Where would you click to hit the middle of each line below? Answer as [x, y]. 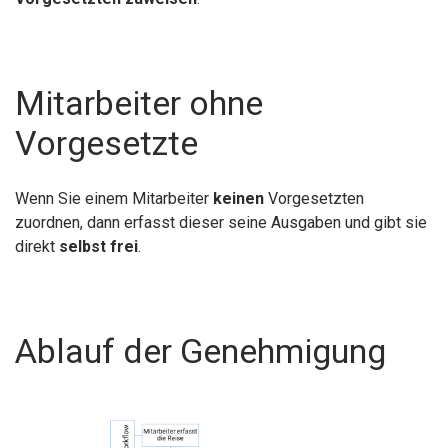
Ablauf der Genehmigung [200, 350]
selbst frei [98, 246]
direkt [37, 246]
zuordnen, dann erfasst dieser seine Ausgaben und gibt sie [221, 222]
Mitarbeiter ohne [139, 102]
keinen [238, 198]
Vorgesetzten [314, 198]
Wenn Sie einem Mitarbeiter [114, 198]
